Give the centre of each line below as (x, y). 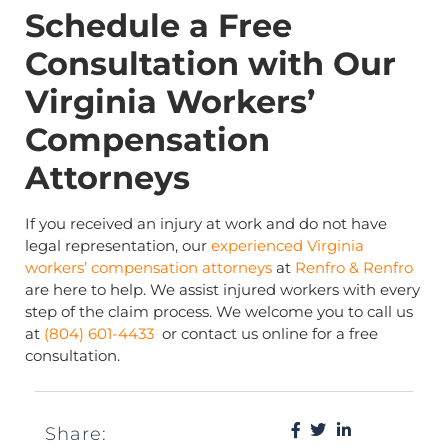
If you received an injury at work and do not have (206, 223)
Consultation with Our (210, 63)
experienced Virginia (285, 245)
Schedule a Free (158, 25)
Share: (76, 433)
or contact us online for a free (266, 333)
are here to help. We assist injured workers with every (222, 289)
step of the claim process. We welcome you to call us (219, 311)
